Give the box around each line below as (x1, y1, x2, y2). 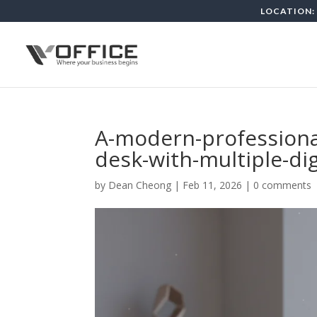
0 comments (253, 178, 312, 192)
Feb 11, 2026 (183, 178, 243, 192)
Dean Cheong (108, 178, 172, 192)
